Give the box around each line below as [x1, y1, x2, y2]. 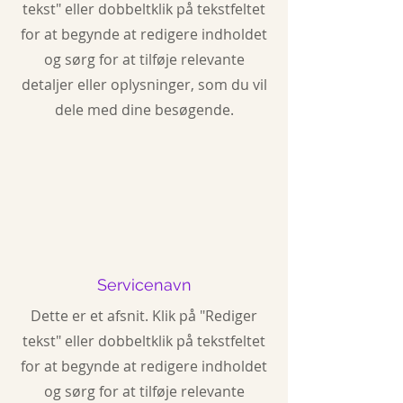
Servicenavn [96, 275, 192, 294]
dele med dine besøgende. [54, 100, 234, 120]
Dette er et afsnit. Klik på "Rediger [31, 306, 257, 326]
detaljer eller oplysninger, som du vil [21, 75, 267, 94]
